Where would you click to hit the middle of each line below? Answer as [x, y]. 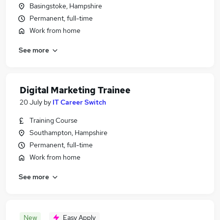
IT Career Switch [79, 102]
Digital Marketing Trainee [75, 90]
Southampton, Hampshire [69, 133]
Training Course [54, 120]
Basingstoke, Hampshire [66, 6]
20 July [31, 102]
